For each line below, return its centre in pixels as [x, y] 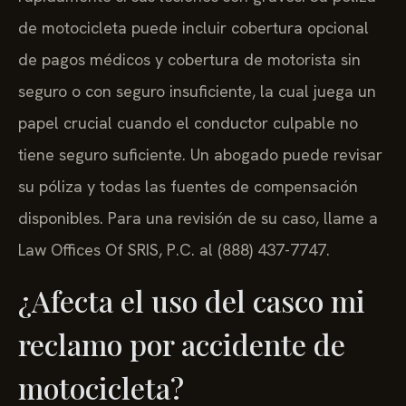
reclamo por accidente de [182, 343]
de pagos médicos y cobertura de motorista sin [189, 60]
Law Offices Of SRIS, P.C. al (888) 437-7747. [174, 250]
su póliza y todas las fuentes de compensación [188, 187]
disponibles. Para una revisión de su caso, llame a [198, 218]
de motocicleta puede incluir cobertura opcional [193, 28]
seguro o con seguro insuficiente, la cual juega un [197, 92]
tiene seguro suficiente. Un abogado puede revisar [200, 155]
